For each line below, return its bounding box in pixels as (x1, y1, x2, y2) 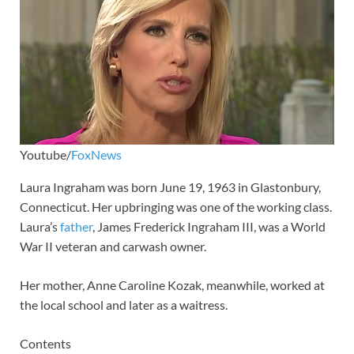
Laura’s (20, 218, 60, 234)
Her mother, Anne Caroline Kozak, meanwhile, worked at (20, 277, 325, 292)
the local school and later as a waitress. (20, 296, 228, 312)
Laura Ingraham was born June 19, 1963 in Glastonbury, (20, 179, 321, 194)
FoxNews (71, 146, 122, 162)
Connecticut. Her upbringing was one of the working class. (20, 198, 332, 214)
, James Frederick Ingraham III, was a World (92, 218, 326, 234)
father (60, 218, 92, 234)
